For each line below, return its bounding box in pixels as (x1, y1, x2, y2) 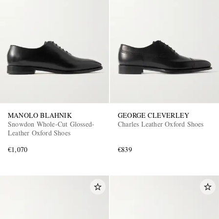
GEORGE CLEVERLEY (118, 110, 190, 120)
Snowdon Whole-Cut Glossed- (8, 119, 95, 129)
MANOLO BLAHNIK (8, 110, 72, 120)
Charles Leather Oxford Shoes (118, 119, 204, 129)
